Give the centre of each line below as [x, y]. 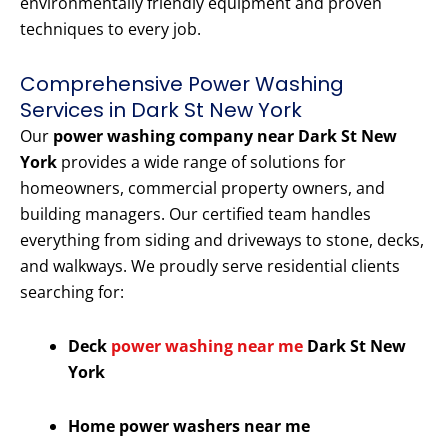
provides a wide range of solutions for [201, 162]
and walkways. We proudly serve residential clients [210, 266]
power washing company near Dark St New [225, 136]
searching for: [72, 292]
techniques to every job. [110, 29]
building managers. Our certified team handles [195, 214]
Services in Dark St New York [161, 110]
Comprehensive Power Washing [182, 84]
